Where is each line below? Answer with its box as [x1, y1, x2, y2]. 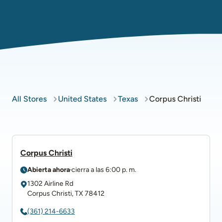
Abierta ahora [27, 166, 70, 174]
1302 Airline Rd [27, 179, 73, 188]
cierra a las [71, 166, 104, 174]
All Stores [12, 94, 47, 104]
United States [58, 94, 107, 104]
